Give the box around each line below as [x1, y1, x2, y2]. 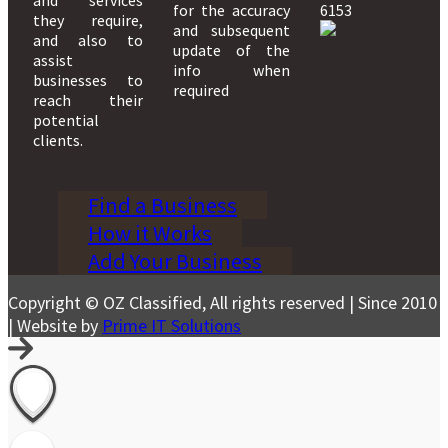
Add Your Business [88, 246, 262, 275]
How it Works [88, 218, 212, 247]
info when [173, 59, 290, 80]
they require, [33, 9, 143, 30]
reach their [33, 89, 143, 110]
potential [33, 109, 99, 130]
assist [33, 49, 73, 70]
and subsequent [173, 19, 290, 40]
